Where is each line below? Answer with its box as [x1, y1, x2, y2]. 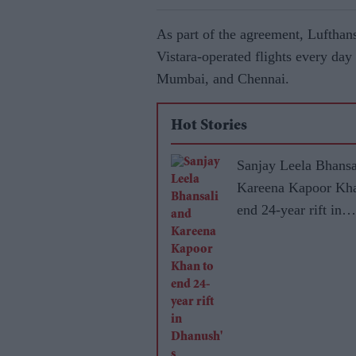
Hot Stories [171, 118, 247, 134]
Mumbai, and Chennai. [157, 71, 289, 87]
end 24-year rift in [237, 202, 342, 218]
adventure [237, 246, 293, 262]
